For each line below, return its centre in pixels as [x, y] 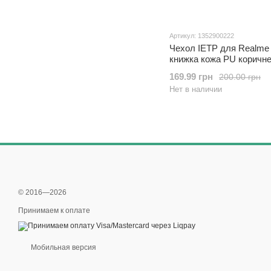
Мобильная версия [63, 247]
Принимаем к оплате [54, 211]
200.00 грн [240, 77]
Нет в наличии [196, 89]
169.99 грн [191, 77]
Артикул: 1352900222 [202, 36]
